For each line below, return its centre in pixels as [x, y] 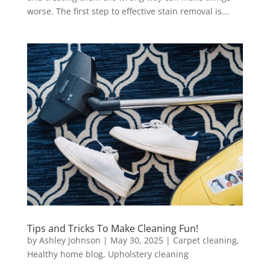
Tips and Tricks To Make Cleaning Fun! [112, 228]
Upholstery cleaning [148, 254]
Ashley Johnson [70, 240]
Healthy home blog [65, 254]
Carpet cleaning [205, 240]
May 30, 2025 [137, 240]
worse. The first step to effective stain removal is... [128, 11]
